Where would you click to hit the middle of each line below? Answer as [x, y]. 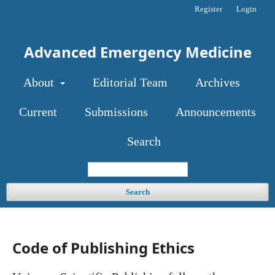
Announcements [216, 112]
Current [38, 112]
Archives [217, 82]
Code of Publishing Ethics [103, 248]
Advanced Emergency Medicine [137, 52]
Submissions [116, 112]
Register [208, 9]
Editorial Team [130, 82]
